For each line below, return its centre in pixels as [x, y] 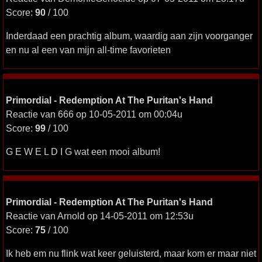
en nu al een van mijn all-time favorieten [88, 50]
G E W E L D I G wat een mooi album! [83, 151]
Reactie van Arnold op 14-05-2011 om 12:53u [100, 216]
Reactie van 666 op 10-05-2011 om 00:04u [94, 114]
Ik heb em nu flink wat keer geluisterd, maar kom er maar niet [131, 253]
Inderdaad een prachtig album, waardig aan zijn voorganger [129, 36]
